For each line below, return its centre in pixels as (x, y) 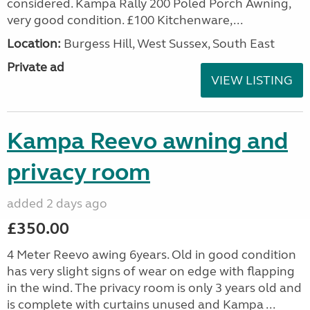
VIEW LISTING (252, 80)
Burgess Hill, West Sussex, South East (168, 44)
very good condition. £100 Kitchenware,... (125, 20)
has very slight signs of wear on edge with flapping (151, 271)
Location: (34, 44)
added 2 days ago (57, 203)
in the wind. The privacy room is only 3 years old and (154, 288)
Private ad (36, 67)
